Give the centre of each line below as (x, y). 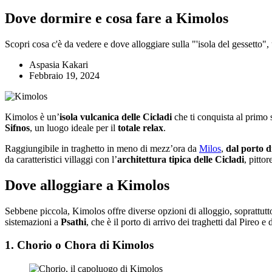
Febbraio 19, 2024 (64, 75)
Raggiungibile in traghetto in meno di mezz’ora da (102, 148)
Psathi (73, 222)
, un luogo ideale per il (74, 127)
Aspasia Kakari (59, 64)
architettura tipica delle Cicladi (181, 159)
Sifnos (17, 127)
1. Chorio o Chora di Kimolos (79, 245)
